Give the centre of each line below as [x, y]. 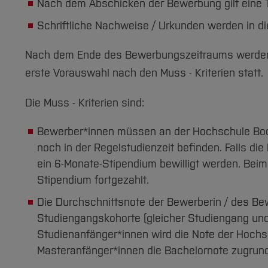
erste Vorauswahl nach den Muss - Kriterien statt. [144, 73]
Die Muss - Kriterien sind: [85, 103]
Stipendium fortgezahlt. [93, 180]
